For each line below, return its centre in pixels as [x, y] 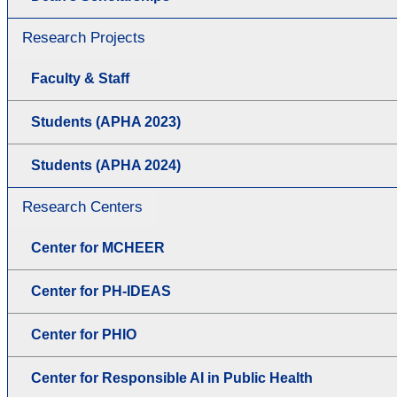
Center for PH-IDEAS [101, 291]
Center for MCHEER [98, 247]
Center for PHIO [84, 334]
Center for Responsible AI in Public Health [172, 378]
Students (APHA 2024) [106, 165]
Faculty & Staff [80, 78]
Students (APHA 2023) [106, 121]
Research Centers [82, 206]
